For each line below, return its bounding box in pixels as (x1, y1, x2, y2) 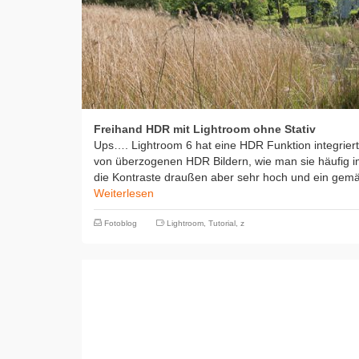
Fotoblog (104, 219, 137, 228)
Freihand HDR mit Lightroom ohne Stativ (94, 123, 316, 135)
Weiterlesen (94, 187, 154, 200)
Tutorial (208, 219, 236, 228)
